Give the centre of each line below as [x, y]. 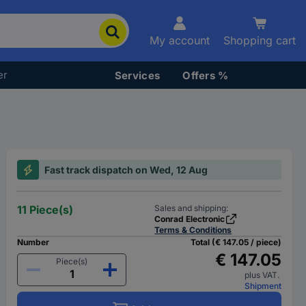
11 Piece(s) [45, 210]
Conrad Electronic [190, 219]
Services [137, 75]
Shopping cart [260, 40]
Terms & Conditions [193, 230]
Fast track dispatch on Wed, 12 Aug [126, 170]
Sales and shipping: [192, 208]
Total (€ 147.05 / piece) [236, 242]
